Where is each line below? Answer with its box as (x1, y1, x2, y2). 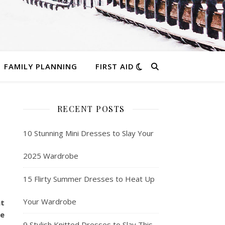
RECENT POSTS (57, 103, 125, 114)
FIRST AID (95, 61, 134, 71)
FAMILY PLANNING (4, 61, 77, 71)
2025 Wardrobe (23, 151, 78, 161)
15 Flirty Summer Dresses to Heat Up (23, 174, 155, 184)
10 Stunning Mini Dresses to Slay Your (23, 128, 154, 138)
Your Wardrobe (23, 196, 76, 206)
